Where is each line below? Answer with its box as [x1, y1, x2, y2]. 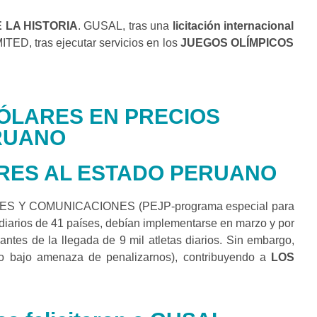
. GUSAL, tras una [78, 19, 173, 32]
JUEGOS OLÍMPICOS [180, 36, 294, 49]
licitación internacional [172, 19, 294, 32]
